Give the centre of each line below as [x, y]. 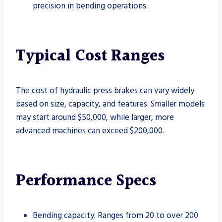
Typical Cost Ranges [90, 56]
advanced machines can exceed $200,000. [90, 131]
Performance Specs [86, 181]
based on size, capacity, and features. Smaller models [110, 104]
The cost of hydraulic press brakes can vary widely [105, 90]
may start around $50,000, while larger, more [95, 117]
